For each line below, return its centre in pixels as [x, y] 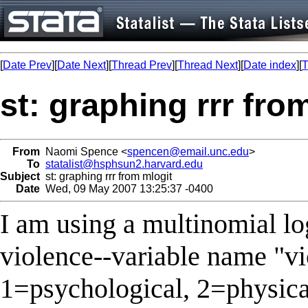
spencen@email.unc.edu [188, 151]
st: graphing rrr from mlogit [106, 176]
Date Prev [27, 65]
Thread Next [208, 65]
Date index [270, 65]
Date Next [81, 65]
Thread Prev [142, 65]
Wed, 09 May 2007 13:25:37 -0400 [126, 188]
